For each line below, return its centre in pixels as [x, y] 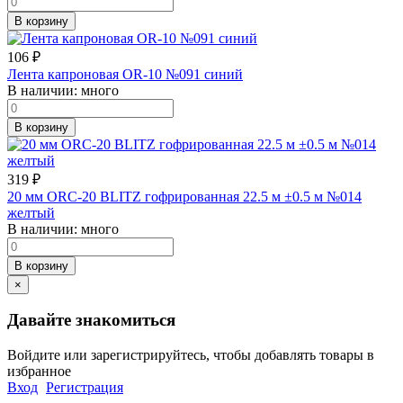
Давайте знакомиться [91, 320]
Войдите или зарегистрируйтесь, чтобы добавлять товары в [191, 355]
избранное [39, 372]
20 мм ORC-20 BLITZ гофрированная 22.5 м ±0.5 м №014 [184, 196]
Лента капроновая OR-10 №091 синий [125, 74]
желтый [31, 212]
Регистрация [85, 388]
